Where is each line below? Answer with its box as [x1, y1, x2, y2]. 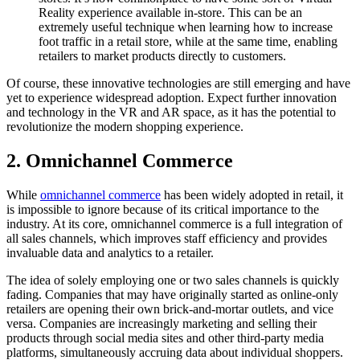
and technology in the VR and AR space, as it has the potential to [6, 104, 336, 119]
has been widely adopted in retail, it [161, 187, 343, 202]
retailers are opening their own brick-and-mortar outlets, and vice [6, 301, 333, 316]
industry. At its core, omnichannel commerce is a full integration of [6, 216, 342, 231]
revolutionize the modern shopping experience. [6, 119, 243, 133]
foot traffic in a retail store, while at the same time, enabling [39, 34, 337, 48]
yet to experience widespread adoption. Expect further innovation [6, 90, 337, 104]
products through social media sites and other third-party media [6, 330, 324, 345]
